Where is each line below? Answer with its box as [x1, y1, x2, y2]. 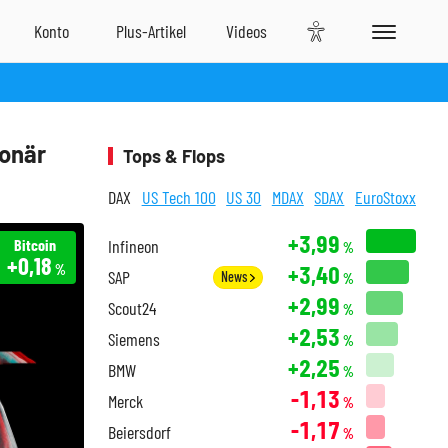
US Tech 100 [141, 186, 216, 208]
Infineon [108, 235, 159, 257]
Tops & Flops [123, 145, 225, 167]
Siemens [108, 328, 160, 350]
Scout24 [108, 297, 156, 319]
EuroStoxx [354, 186, 416, 208]
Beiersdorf [108, 421, 171, 443]
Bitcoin [13, 235, 56, 254]
